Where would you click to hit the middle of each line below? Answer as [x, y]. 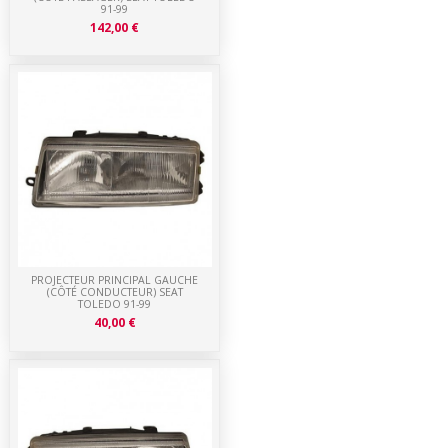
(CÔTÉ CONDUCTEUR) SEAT [114, 292]
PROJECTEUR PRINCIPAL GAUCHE [115, 280]
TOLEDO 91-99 [115, 304]
